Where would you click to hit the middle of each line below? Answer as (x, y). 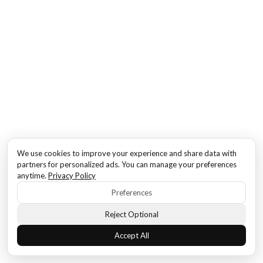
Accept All (131, 235)
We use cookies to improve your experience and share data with (127, 153)
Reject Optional (131, 214)
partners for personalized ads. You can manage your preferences (127, 164)
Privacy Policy (72, 176)
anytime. (33, 176)
